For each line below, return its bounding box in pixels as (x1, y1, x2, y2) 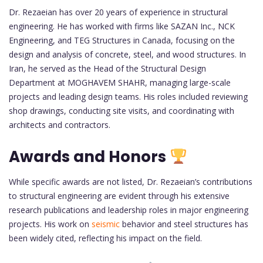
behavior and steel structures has (120, 218, 248, 230)
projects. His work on (9, 218, 92, 230)
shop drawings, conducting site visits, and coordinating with (9, 104, 234, 116)
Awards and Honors (9, 146, 170, 167)
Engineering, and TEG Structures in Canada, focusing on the (9, 34, 235, 46)
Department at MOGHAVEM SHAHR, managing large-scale (9, 76, 231, 88)
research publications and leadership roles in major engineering (9, 204, 248, 215)
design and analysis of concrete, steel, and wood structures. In (9, 48, 246, 60)
